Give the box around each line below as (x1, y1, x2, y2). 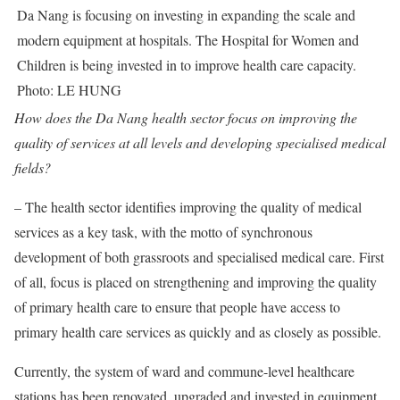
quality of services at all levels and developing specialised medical (14, 133, 386, 152)
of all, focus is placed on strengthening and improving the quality (14, 272, 377, 291)
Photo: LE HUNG (17, 80, 121, 99)
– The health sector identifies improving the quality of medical (14, 197, 362, 216)
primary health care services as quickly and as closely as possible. (14, 322, 381, 341)
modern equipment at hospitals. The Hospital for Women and (17, 30, 359, 49)
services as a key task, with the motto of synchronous (14, 222, 312, 241)
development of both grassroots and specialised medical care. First (14, 247, 384, 266)
